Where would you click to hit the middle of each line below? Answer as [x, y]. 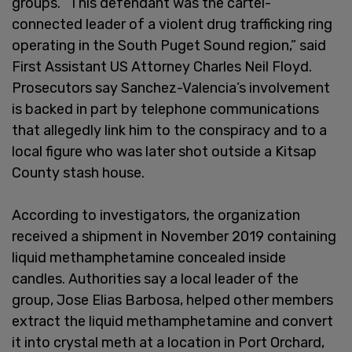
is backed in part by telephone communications [165, 109]
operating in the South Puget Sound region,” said [169, 45]
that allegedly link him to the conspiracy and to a [169, 130]
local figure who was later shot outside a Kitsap [164, 151]
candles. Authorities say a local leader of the [155, 279]
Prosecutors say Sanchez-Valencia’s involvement [171, 88]
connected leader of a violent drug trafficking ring [172, 24]
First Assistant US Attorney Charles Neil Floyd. [162, 66]
